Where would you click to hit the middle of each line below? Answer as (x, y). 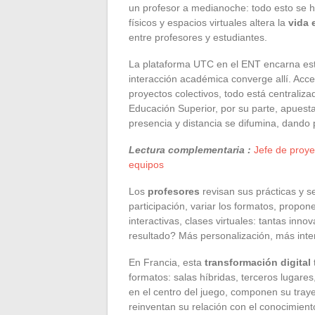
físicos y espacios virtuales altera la (208, 22)
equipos (146, 164)
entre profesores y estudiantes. (198, 37)
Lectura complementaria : (190, 149)
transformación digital (258, 262)
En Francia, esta (167, 262)
